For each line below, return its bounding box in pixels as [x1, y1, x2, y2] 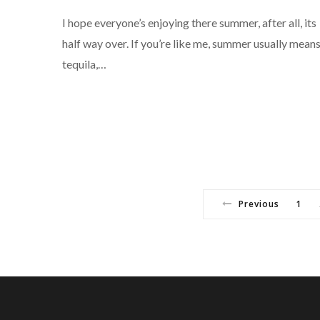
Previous [238, 198, 280, 211]
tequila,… [62, 57, 106, 71]
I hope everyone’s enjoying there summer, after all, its [62, 16, 316, 30]
